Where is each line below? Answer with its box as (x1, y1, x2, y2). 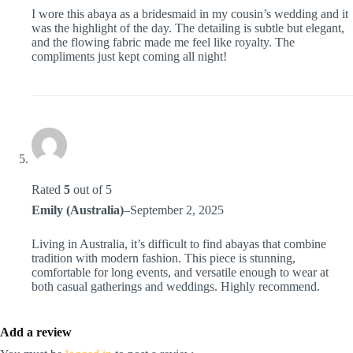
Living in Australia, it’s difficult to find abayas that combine (32, 237, 326, 251)
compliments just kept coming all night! (32, 50, 227, 64)
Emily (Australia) (32, 203, 124, 217)
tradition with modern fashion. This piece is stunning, (32, 251, 295, 266)
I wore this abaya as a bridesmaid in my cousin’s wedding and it (32, 7, 348, 21)
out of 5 (70, 183, 112, 197)
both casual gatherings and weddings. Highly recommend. (32, 280, 320, 294)
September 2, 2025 (130, 203, 224, 217)
